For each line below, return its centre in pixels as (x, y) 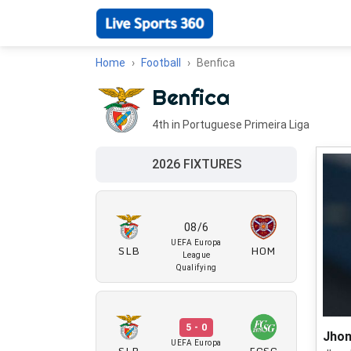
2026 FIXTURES (196, 164)
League (196, 255)
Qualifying (196, 268)
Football (161, 63)
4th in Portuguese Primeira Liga (231, 125)
